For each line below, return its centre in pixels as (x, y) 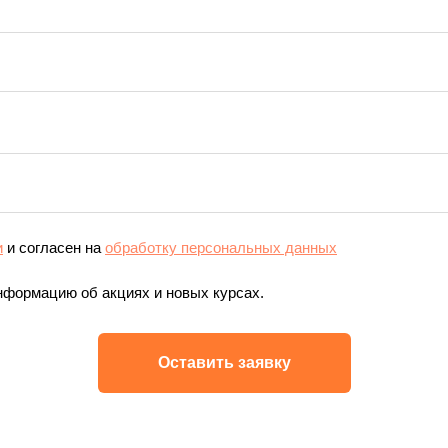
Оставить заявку (224, 362)
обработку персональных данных (221, 247)
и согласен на (54, 247)
